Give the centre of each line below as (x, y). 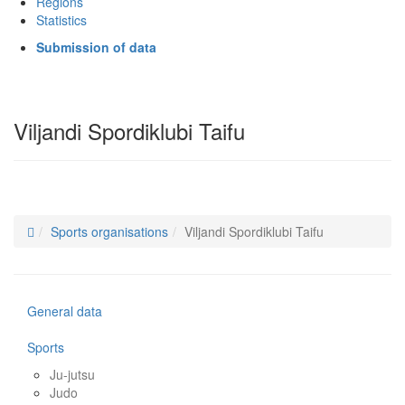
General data (65, 311)
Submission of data (96, 47)
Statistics (61, 20)
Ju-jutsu (72, 375)
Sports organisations (109, 232)
